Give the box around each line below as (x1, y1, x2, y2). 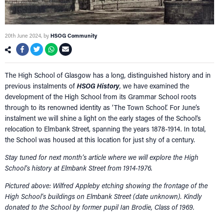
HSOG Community (50, 32, 97, 40)
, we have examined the (119, 81, 189, 91)
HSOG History (77, 81, 119, 91)
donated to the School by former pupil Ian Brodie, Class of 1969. (5, 202, 195, 212)
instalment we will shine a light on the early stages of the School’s (5, 113, 201, 123)
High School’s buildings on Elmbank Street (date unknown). (5, 192, 182, 201)
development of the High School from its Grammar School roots (5, 92, 197, 102)
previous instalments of (5, 81, 77, 91)
